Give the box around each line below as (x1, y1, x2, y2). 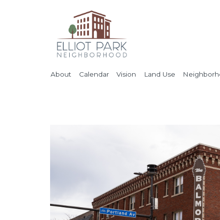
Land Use (143, 70, 175, 78)
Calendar (79, 70, 109, 78)
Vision (116, 70, 136, 78)
